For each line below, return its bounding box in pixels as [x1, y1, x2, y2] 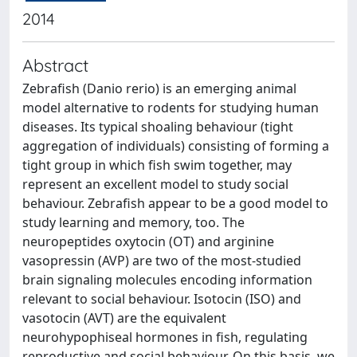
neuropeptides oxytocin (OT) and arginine [22, 233, 274, 250]
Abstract [22, 54, 88, 76]
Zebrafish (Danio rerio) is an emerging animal [22, 80, 296, 97]
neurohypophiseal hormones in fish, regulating [22, 328, 308, 346]
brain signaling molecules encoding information [22, 271, 312, 288]
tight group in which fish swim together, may [22, 156, 292, 174]
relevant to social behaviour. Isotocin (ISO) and [22, 290, 301, 308]
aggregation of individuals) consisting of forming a [22, 137, 329, 155]
